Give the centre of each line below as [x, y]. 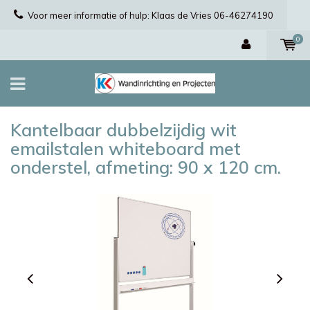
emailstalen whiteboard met [126, 148]
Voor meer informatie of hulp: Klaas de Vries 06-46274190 [151, 15]
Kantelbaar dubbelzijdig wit [124, 130]
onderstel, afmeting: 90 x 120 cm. [146, 167]
